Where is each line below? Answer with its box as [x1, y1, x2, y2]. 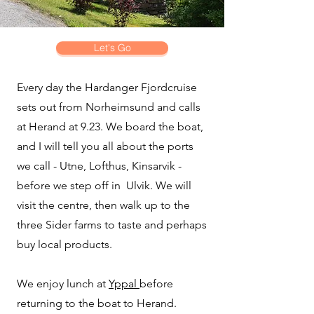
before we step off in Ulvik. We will [17, 179, 191, 192]
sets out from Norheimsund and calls [17, 100, 200, 114]
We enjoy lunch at [17, 277, 109, 290]
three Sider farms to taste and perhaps [17, 218, 207, 231]
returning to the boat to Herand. [17, 296, 177, 310]
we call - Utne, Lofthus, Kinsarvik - [17, 159, 182, 172]
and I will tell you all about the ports [17, 139, 193, 153]
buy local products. [17, 238, 112, 251]
